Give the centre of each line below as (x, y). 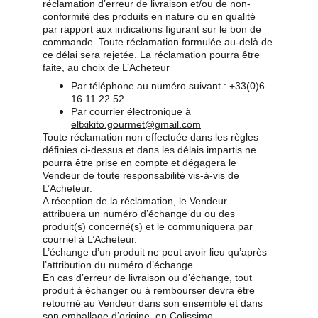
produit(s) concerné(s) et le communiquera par (149, 226)
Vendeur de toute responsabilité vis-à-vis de (142, 175)
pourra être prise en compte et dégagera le (141, 163)
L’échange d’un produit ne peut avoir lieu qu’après (156, 252)
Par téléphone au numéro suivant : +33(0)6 (169, 86)
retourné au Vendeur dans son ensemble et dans (154, 303)
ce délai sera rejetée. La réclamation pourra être (153, 55)
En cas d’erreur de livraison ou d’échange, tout (149, 278)
